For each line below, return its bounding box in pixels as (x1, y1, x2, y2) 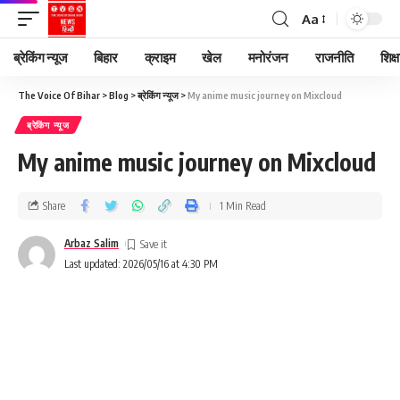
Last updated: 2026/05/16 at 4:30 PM (64, 257, 218, 271)
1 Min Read (220, 198, 266, 212)
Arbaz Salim (64, 237, 119, 250)
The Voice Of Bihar (18, 89, 100, 101)
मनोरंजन (247, 49, 289, 65)
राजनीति (315, 49, 354, 65)
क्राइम (144, 49, 176, 65)
